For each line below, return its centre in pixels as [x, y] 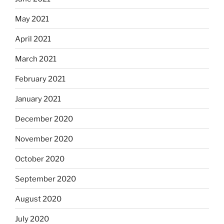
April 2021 [33, 39]
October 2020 [40, 159]
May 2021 [32, 19]
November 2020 [44, 139]
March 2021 [36, 59]
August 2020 [38, 199]
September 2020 [45, 179]
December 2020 [44, 119]
